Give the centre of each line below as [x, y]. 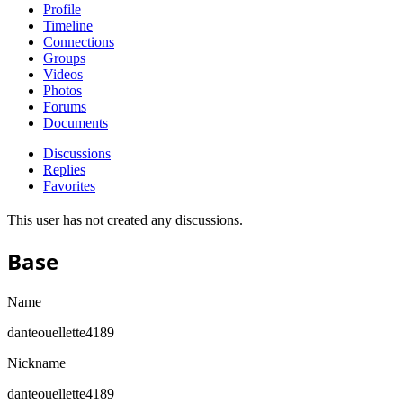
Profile [62, 10]
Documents [76, 123]
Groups [64, 58]
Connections [79, 42]
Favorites [69, 186]
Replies [64, 170]
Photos [63, 91]
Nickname [36, 363]
